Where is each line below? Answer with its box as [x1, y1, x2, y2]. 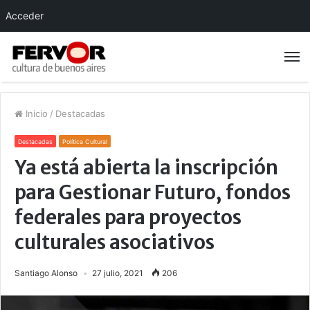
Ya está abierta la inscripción [15, 155, 278, 181]
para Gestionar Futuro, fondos [15, 180, 291, 206]
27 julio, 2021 [92, 268, 143, 279]
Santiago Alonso [15, 268, 77, 279]
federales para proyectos [15, 205, 241, 230]
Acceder [6, 10, 44, 21]
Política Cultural [62, 138, 107, 146]
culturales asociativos [15, 230, 215, 255]
